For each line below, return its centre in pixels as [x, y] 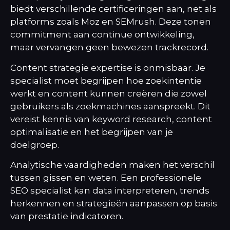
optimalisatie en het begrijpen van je [92, 132]
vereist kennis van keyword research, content [111, 119]
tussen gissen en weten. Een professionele [106, 177]
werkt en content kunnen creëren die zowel [109, 93]
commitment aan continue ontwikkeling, [102, 35]
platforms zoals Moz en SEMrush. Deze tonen [111, 22]
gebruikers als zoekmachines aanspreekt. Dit [110, 106]
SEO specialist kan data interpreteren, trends [110, 190]
